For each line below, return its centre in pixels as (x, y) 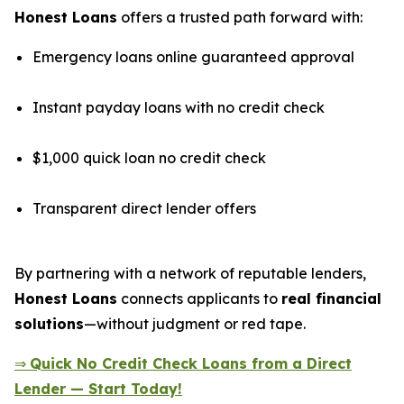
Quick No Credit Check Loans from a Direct (191, 363)
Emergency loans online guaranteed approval (193, 56)
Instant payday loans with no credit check (179, 107)
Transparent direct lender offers (144, 208)
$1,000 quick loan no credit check (149, 157)
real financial (331, 298)
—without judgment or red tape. (195, 323)
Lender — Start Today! (98, 388)
